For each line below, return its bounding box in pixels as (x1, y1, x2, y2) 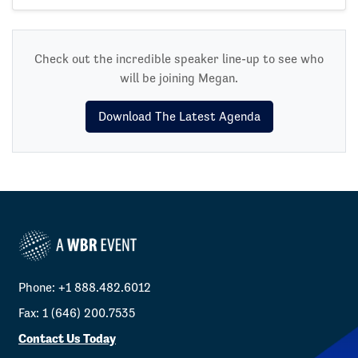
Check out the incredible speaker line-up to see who (34, 52, 324, 66)
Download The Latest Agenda (97, 109, 261, 123)
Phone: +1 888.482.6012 (18, 280, 154, 295)
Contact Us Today (18, 331, 116, 347)
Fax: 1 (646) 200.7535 (18, 306, 135, 320)
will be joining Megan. (120, 71, 238, 85)
